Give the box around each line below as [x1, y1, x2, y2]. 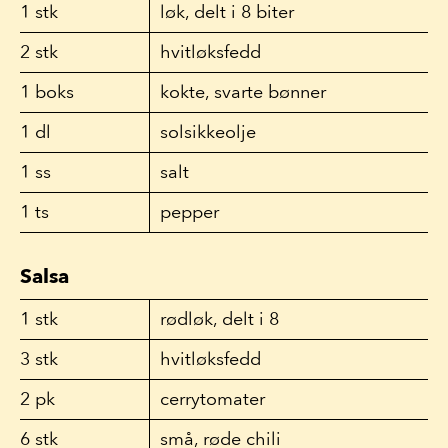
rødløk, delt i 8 [160, 308, 279, 330]
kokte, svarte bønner [160, 81, 326, 103]
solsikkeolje [160, 121, 256, 143]
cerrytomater [160, 388, 265, 410]
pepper [160, 201, 219, 223]
